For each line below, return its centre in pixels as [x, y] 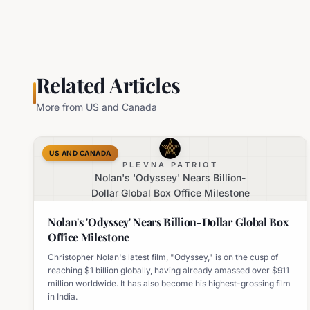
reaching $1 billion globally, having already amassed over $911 [168, 270]
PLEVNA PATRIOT [170, 164]
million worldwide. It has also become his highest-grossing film [169, 283]
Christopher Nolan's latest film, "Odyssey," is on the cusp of [163, 257]
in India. [63, 296]
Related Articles [108, 85]
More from [61, 107]
